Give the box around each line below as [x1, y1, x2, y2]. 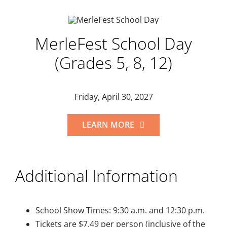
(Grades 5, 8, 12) [55, 52, 172, 74]
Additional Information [15, 165, 178, 187]
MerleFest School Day [35, 32, 192, 55]
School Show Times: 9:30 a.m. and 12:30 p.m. [35, 204, 205, 216]
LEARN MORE [82, 119, 134, 131]
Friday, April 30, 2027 [74, 91, 153, 103]
